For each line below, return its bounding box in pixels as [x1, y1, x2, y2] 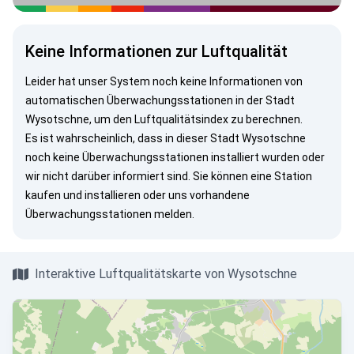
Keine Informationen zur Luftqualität [25, 42, 288, 61]
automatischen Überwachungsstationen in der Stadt [25, 94, 295, 107]
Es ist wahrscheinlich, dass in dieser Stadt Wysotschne [25, 132, 306, 145]
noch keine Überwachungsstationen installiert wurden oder [25, 151, 325, 164]
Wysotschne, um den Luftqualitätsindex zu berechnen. [25, 113, 303, 126]
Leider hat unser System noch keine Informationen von [25, 75, 303, 88]
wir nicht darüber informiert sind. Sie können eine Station [25, 170, 312, 183]
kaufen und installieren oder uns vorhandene [25, 189, 250, 201]
